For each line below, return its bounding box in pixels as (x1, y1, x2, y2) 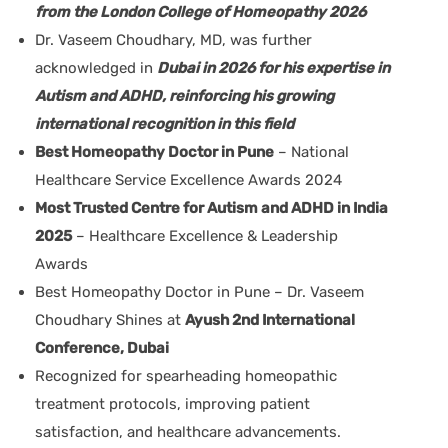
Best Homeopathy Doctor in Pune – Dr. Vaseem (35, 282, 364, 301)
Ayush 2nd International (185, 310, 355, 329)
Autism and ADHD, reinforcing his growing (35, 86, 334, 105)
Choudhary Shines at (35, 310, 185, 329)
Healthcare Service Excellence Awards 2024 (35, 170, 342, 189)
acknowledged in (35, 58, 157, 77)
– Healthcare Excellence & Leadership (72, 226, 338, 245)
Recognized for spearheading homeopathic (35, 366, 337, 385)
